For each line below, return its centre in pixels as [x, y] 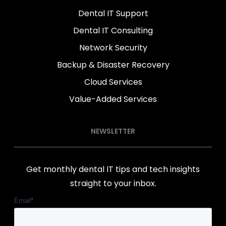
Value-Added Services [113, 99]
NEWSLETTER [113, 131]
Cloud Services [113, 82]
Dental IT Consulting [113, 30]
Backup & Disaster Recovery [113, 65]
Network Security [113, 47]
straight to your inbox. [113, 183]
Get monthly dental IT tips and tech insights [113, 169]
